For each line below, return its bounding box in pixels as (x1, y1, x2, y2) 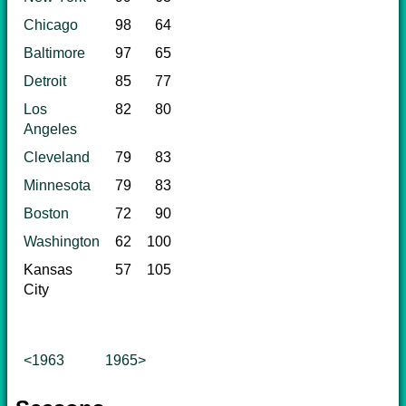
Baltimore (24, 44, 85, 61)
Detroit (24, 72, 66, 89)
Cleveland (24, 149, 90, 165)
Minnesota (24, 177, 91, 193)
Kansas (24, 261, 72, 277)
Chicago (24, 16, 78, 33)
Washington (24, 233, 100, 249)
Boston (24, 205, 69, 221)
